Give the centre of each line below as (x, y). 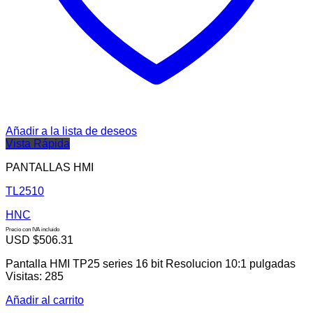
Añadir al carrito (45, 300)
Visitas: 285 (35, 277)
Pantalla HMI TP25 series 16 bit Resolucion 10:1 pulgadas (151, 264)
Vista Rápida (38, 144)
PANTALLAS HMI (50, 168)
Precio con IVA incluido (32, 230)
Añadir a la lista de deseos (71, 131)
